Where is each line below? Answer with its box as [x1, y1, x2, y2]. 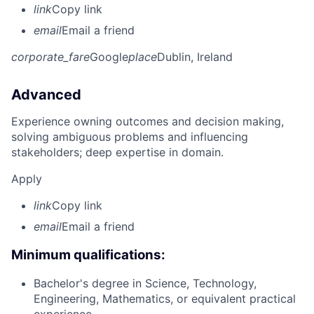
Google [90, 49, 128, 64]
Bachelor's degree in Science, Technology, [34, 276, 257, 291]
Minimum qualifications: [11, 246, 165, 263]
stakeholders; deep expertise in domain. [11, 144, 224, 159]
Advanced [11, 86, 81, 103]
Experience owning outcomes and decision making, [11, 114, 284, 128]
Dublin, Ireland [157, 49, 233, 64]
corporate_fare [11, 49, 90, 64]
